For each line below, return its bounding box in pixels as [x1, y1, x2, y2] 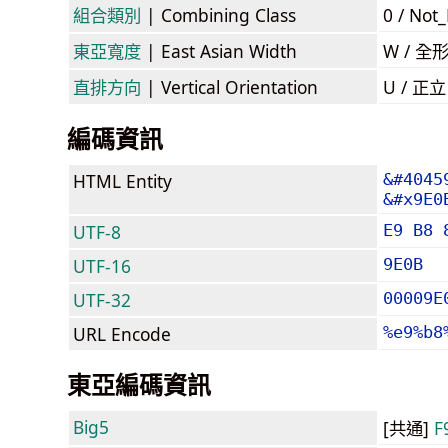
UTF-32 [73, 287, 131, 312]
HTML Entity [73, 168, 172, 193]
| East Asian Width [141, 38, 297, 63]
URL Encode [73, 321, 171, 346]
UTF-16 [73, 253, 131, 278]
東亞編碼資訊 [67, 367, 211, 401]
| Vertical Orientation [141, 74, 318, 99]
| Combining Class [141, 2, 296, 27]
